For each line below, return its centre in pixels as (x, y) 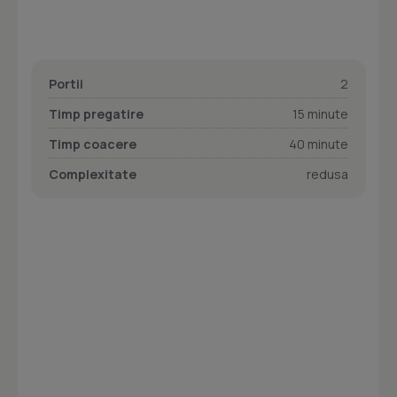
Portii (66, 84)
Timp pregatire (96, 114)
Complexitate (93, 175)
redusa (327, 175)
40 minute (319, 144)
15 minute (320, 114)
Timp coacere (93, 144)
